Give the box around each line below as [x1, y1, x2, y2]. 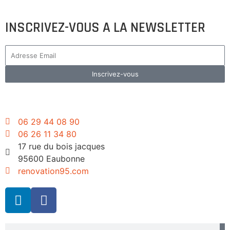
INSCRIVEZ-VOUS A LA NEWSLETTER [5, 19, 205, 37]
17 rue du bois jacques [18, 141, 105, 152]
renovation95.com [18, 166, 89, 177]
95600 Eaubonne [18, 154, 85, 164]
